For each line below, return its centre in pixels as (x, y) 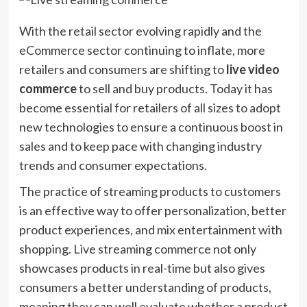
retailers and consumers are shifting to (122, 69)
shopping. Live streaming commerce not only (137, 249)
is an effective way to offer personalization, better (152, 210)
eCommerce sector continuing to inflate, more (142, 50)
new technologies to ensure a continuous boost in (151, 127)
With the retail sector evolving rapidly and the (140, 31)
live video (253, 69)
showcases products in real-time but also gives (142, 268)
